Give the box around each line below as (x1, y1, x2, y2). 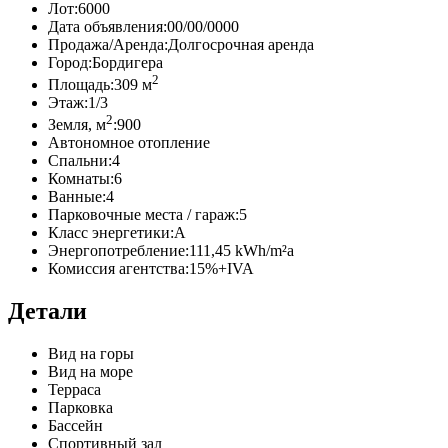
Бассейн (48, 417, 103, 435)
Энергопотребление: (48, 242, 189, 260)
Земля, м (48, 116, 106, 134)
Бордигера (92, 53, 163, 71)
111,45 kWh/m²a (189, 242, 294, 260)
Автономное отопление (48, 134, 210, 152)
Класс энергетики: (48, 224, 174, 242)
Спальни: (48, 152, 112, 170)
